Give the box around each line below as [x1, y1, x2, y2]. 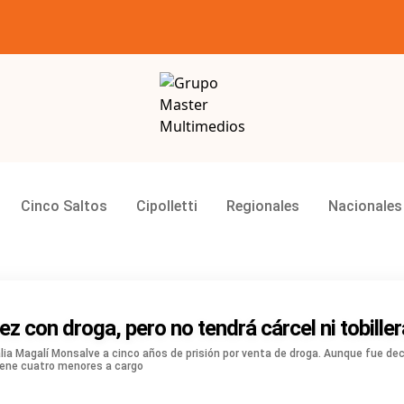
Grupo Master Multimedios [159, 107, 344, 128]
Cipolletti [136, 197, 197, 215]
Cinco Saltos [21, 197, 107, 215]
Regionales [226, 197, 299, 215]
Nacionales [328, 197, 402, 215]
